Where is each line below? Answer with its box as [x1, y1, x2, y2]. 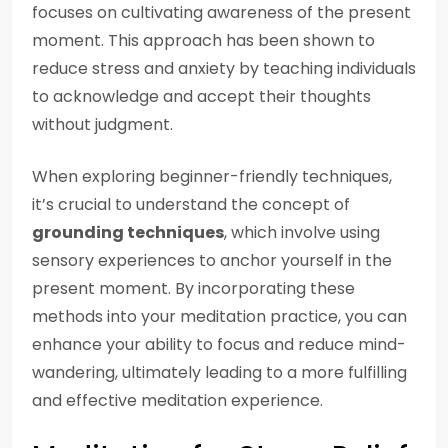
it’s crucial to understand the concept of [32, 193, 350, 216]
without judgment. [32, 113, 173, 136]
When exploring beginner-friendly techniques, [32, 165, 392, 188]
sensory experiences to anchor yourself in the [32, 249, 392, 272]
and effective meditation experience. [32, 389, 323, 412]
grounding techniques [32, 221, 224, 244]
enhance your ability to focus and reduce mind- [32, 333, 406, 356]
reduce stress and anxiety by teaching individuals [32, 57, 416, 80]
